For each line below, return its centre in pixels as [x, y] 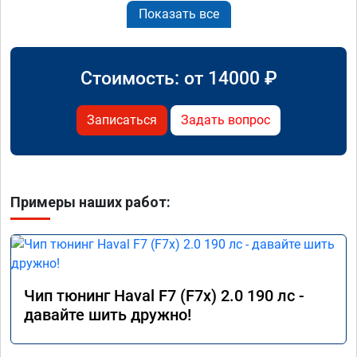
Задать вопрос [226, 120]
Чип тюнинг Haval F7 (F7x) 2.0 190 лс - [164, 295]
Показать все [178, 14]
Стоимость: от [144, 78]
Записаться [122, 120]
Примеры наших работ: [90, 202]
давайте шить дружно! [108, 314]
